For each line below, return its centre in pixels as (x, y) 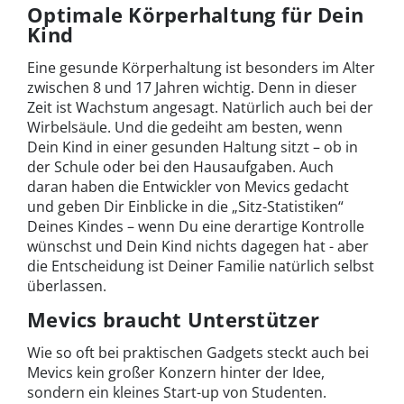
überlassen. (67, 286)
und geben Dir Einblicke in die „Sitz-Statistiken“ (185, 207)
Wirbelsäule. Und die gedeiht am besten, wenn (185, 128)
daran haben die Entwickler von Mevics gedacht (188, 187)
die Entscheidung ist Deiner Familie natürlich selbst (201, 266)
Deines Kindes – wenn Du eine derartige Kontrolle (196, 227)
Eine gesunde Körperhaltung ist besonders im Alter (201, 68)
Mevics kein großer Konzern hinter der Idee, (176, 373)
